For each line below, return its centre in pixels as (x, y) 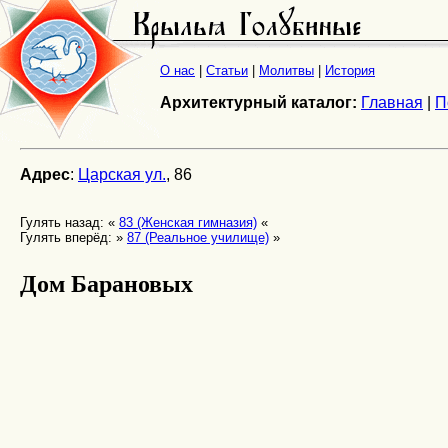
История (350, 71)
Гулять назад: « (69, 222)
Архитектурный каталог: (258, 103)
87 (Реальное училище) (198, 237)
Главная (392, 103)
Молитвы (286, 71)
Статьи (227, 71)
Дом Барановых (106, 282)
